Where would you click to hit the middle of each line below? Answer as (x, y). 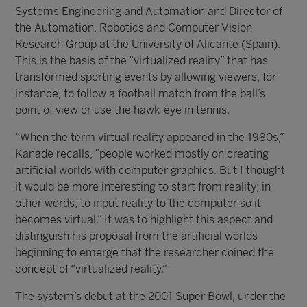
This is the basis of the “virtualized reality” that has (142, 61)
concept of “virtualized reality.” (91, 269)
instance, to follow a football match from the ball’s (140, 94)
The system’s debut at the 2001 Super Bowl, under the (151, 296)
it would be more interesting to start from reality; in (143, 187)
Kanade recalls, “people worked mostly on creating (142, 154)
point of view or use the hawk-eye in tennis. (123, 110)
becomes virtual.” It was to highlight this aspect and (144, 220)
